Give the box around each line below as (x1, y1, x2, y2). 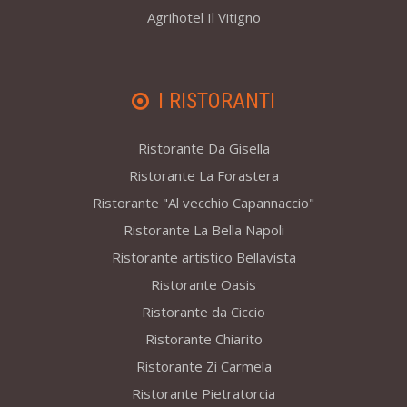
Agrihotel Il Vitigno (146, 8, 261, 27)
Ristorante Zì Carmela (135, 357, 272, 376)
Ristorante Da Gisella (137, 139, 270, 158)
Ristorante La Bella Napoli (123, 221, 284, 240)
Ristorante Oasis (151, 275, 256, 294)
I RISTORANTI (158, 88, 275, 114)
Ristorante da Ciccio (142, 303, 265, 322)
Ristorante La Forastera (128, 166, 279, 185)
